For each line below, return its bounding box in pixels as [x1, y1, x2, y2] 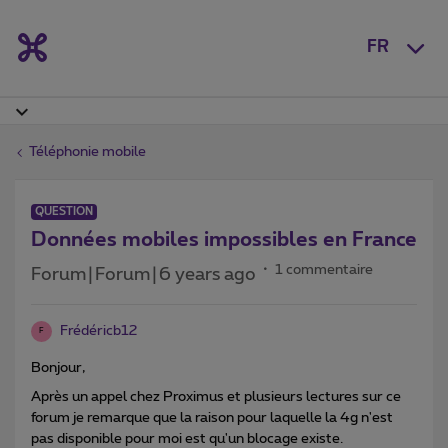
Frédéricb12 [60, 323, 137, 338]
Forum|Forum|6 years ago [31, 265, 256, 284]
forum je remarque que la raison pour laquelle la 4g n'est [31, 410, 393, 425]
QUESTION [35, 205, 93, 217]
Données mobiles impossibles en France [31, 229, 417, 250]
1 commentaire [275, 262, 373, 277]
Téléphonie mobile [29, 144, 146, 159]
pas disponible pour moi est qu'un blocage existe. [31, 431, 343, 446]
